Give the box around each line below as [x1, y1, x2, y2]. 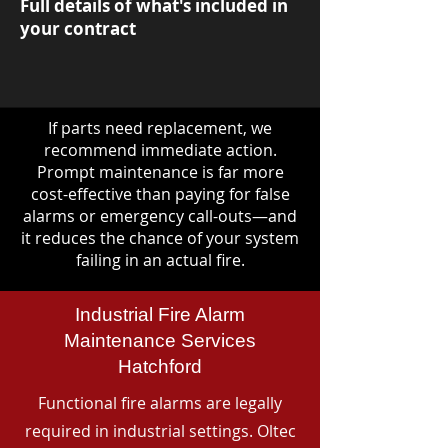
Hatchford [118, 356, 202, 377]
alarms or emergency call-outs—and [23, 205, 297, 227]
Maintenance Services [64, 330, 256, 351]
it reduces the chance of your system [21, 227, 299, 249]
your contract [20, 17, 136, 40]
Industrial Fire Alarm [75, 304, 245, 325]
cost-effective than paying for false [30, 183, 290, 205]
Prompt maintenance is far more [36, 161, 284, 183]
